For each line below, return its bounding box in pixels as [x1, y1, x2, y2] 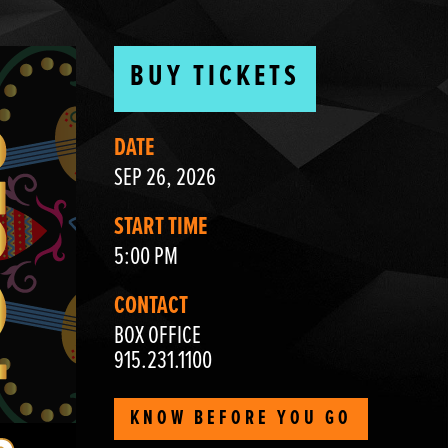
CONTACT [113, 289, 188, 323]
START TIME [113, 210, 207, 244]
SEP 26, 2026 [113, 161, 216, 195]
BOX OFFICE [113, 319, 201, 353]
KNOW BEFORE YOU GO [129, 405, 352, 432]
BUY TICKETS [129, 58, 300, 98]
